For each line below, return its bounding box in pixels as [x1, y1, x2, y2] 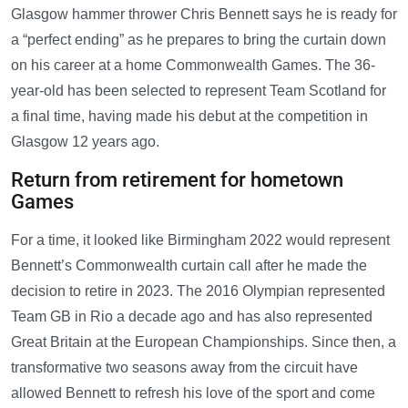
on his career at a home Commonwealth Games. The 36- [11, 57, 375, 74]
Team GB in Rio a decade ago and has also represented [11, 309, 372, 325]
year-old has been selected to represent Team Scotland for [11, 83, 386, 99]
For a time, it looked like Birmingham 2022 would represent [11, 232, 390, 249]
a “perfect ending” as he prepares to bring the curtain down [11, 32, 386, 48]
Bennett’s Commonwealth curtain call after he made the [11, 258, 367, 274]
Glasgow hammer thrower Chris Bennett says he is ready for [11, 6, 397, 23]
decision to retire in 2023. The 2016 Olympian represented [11, 283, 385, 300]
